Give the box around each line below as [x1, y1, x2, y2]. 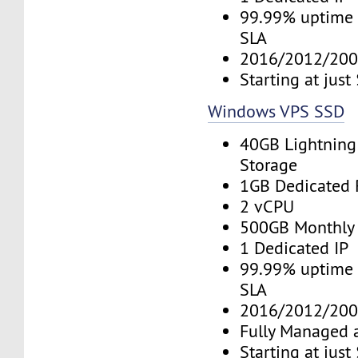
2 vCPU [240, 195, 295, 217]
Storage [240, 153, 298, 176]
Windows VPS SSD [208, 101, 345, 123]
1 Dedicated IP [240, 237, 349, 259]
